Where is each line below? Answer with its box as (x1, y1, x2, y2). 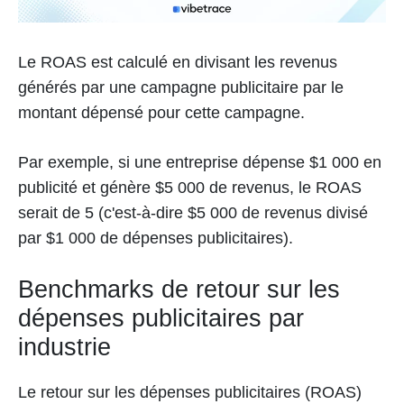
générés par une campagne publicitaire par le (18, 78, 344, 96)
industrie (18, 334, 111, 361)
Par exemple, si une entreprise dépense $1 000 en (18, 153, 381, 171)
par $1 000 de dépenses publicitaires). (18, 229, 293, 247)
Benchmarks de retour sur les (18, 276, 340, 303)
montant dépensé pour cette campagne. (18, 104, 305, 122)
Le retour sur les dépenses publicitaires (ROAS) (18, 383, 362, 401)
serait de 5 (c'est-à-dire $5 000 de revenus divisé (18, 204, 368, 222)
